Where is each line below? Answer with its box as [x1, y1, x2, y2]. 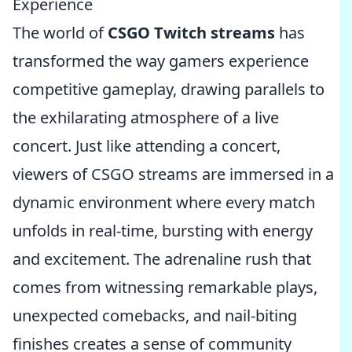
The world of [13, 22, 108, 43]
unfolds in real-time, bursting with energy [13, 220, 313, 241]
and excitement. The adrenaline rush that [13, 248, 311, 269]
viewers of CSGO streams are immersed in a [13, 163, 334, 185]
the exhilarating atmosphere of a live [13, 107, 279, 128]
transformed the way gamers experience [13, 50, 309, 71]
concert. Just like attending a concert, [13, 135, 280, 156]
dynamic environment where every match [13, 192, 315, 213]
